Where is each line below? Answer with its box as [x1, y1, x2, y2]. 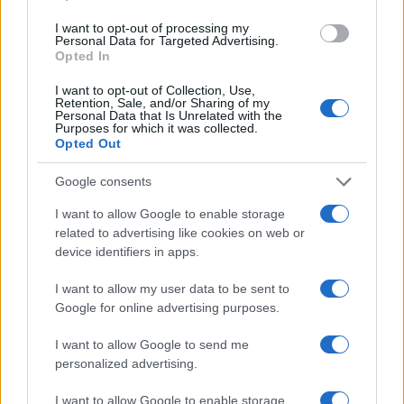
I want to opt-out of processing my [55, 20, 249, 35]
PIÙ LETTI [32, 363, 93, 379]
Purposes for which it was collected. [55, 120, 258, 135]
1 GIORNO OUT [31, 3, 108, 14]
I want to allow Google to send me [55, 336, 249, 352]
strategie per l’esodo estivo [14, 268, 208, 286]
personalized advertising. [55, 355, 197, 371]
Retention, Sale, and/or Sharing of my [55, 95, 270, 110]
